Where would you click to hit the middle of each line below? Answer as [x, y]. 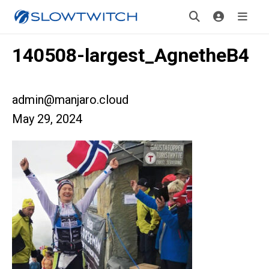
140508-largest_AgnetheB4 [131, 55]
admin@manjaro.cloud [70, 100]
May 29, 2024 [47, 119]
